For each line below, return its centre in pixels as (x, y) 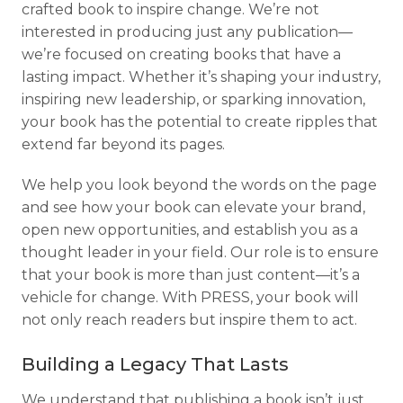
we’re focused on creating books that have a (181, 55)
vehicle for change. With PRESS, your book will (190, 298)
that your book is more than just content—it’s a (191, 275)
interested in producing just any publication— (187, 32)
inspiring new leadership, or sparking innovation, (193, 100)
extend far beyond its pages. (123, 145)
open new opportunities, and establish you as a (190, 230)
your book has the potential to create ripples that (200, 122)
